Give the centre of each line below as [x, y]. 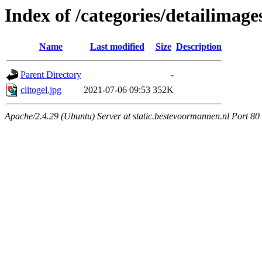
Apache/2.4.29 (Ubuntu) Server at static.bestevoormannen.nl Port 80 [132, 116]
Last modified [117, 47]
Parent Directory [51, 75]
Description [199, 47]
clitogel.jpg [41, 90]
